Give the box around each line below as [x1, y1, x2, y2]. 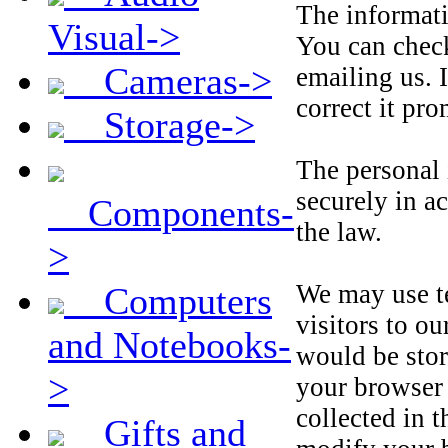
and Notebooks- [48, 324, 291, 366]
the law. [296, 217, 382, 247]
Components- [48, 192, 294, 234]
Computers [64, 280, 272, 322]
